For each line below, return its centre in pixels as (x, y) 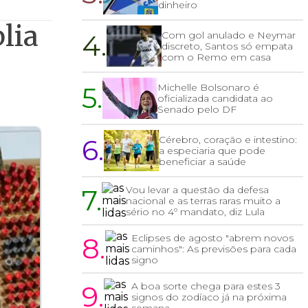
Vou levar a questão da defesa (198, 190)
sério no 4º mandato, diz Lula (196, 212)
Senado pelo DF (197, 110)
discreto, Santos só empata (228, 46)
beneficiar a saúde (203, 162)
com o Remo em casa (217, 57)
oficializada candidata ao (216, 99)
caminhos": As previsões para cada (214, 249)
